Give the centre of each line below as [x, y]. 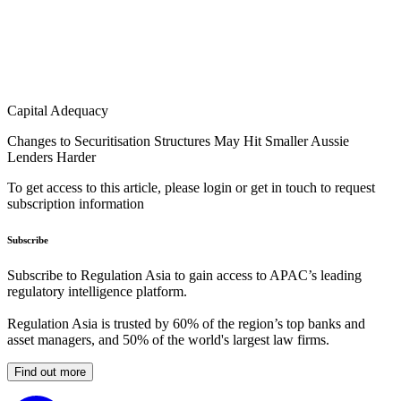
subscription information [76, 204]
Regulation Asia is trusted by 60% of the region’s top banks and [186, 324]
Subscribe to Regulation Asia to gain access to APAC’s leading [184, 276]
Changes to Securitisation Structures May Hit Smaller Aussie [178, 141]
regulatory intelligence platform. [97, 292]
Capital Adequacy [58, 111]
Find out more [50, 372]
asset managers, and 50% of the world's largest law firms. [168, 340]
